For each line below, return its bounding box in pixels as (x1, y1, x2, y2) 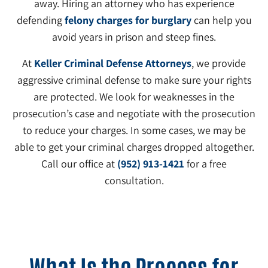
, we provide (191, 56, 246, 70)
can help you (191, 13, 252, 27)
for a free (184, 156, 227, 170)
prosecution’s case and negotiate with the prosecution (13, 106, 255, 120)
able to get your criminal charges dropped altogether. (14, 139, 254, 154)
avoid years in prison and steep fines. (52, 29, 216, 44)
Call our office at (41, 156, 117, 170)
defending (16, 13, 65, 27)
